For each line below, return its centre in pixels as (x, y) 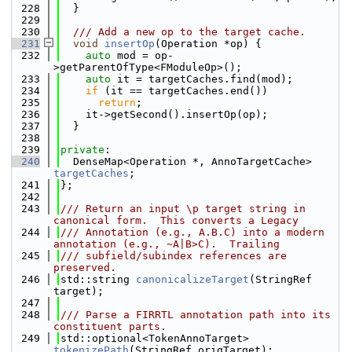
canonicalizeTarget (192, 279)
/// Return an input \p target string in (183, 209)
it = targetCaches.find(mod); (202, 79)
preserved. (85, 268)
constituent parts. (110, 326)
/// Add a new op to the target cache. (183, 32)
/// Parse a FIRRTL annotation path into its (196, 315)
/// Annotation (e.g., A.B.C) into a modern (192, 232)
